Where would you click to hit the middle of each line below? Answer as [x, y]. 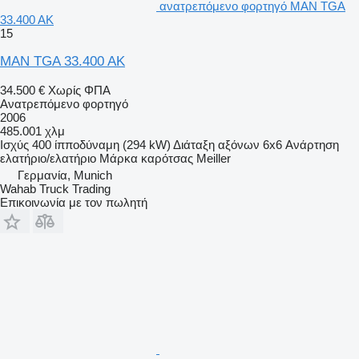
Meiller [214, 158]
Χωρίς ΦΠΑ [79, 90]
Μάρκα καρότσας [146, 158]
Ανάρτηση [312, 144]
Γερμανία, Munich [65, 175]
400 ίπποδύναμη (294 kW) [101, 144]
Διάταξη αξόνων [216, 144]
